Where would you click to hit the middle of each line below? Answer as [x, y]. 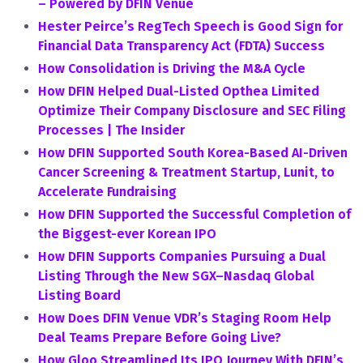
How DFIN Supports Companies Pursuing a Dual [182, 256]
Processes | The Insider [111, 130]
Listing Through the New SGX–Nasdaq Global [176, 276]
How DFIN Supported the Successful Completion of [194, 214]
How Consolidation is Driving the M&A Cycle [172, 68]
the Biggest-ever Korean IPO [127, 234]
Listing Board [79, 295]
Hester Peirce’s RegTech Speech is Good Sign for [190, 26]
